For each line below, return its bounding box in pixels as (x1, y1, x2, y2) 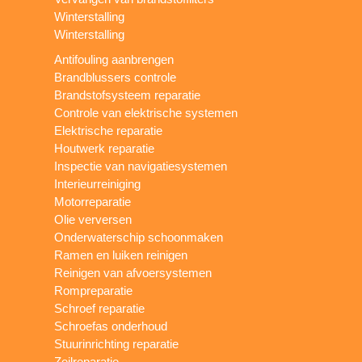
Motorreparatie (54, 194, 132, 208)
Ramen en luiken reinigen (54, 247, 188, 262)
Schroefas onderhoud (54, 318, 168, 333)
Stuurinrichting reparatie (54, 336, 179, 351)
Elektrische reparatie (54, 123, 163, 137)
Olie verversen (54, 212, 133, 226)
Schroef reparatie (54, 301, 145, 315)
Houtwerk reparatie (54, 141, 155, 155)
